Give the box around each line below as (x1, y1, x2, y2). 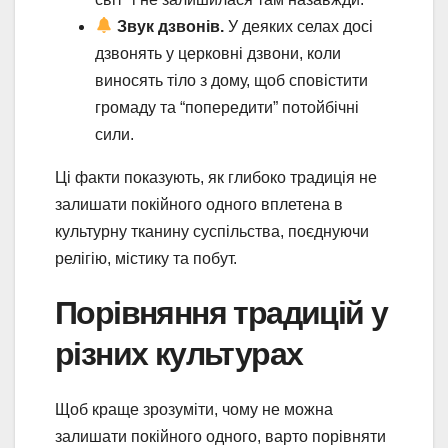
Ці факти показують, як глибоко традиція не (55, 168, 377, 186)
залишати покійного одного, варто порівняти (55, 427, 386, 445)
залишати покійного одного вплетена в (55, 195, 343, 213)
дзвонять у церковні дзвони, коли (95, 44, 341, 62)
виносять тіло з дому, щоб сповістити (95, 71, 368, 89)
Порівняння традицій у (55, 292, 388, 332)
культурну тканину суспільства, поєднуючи (55, 222, 369, 240)
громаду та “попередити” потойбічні (95, 98, 359, 116)
